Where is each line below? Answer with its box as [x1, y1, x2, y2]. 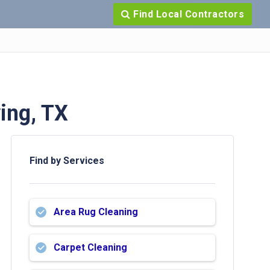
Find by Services [30, 155, 104, 166]
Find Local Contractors [130, 8, 244, 20]
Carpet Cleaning [54, 242, 127, 253]
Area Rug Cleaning [54, 206, 138, 218]
